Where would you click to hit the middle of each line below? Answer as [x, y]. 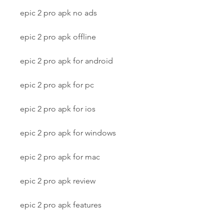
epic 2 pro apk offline [58, 37]
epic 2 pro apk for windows [68, 133]
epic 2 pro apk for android [66, 61]
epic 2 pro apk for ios [58, 109]
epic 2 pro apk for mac [60, 157]
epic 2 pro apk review [58, 181]
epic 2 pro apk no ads [58, 13]
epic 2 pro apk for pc [57, 85]
